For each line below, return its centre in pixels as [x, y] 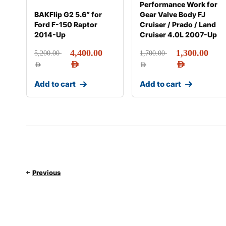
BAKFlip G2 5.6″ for [68, 14]
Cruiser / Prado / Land [178, 24]
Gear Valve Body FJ [173, 14]
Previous [46, 172]
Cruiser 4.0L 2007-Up [179, 35]
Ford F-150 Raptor [66, 24]
